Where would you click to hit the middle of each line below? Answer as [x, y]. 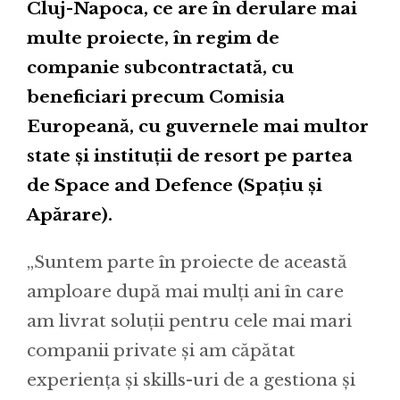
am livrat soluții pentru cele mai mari [189, 321]
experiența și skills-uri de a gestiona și [191, 379]
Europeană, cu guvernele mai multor [198, 126]
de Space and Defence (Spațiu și [175, 185]
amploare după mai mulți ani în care [185, 291]
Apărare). [70, 214]
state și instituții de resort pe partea [190, 155]
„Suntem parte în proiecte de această [187, 262]
